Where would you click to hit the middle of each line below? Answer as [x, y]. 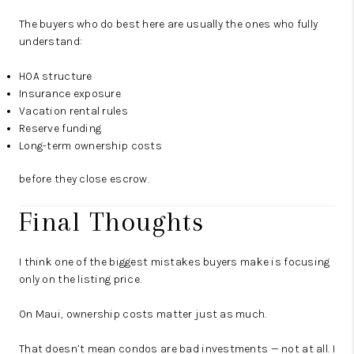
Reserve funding [60, 129]
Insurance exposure [70, 94]
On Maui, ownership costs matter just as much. [143, 314]
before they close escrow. [84, 179]
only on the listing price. [81, 280]
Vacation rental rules [73, 111]
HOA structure [56, 77]
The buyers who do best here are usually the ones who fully [169, 24]
